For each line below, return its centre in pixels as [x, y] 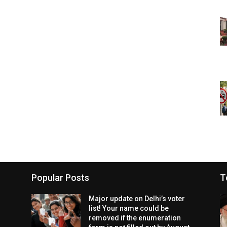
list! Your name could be [129, 209]
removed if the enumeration [135, 218]
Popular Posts [60, 178]
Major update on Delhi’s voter [137, 199]
